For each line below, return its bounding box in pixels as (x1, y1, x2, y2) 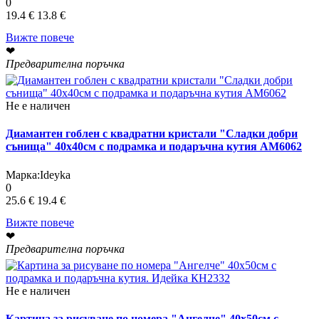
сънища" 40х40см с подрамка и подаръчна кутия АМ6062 (6, 140, 302, 153)
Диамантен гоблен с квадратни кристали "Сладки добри (6, 127, 298, 140)
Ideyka (40, 168, 70, 181)
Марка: (6, 168, 40, 181)
